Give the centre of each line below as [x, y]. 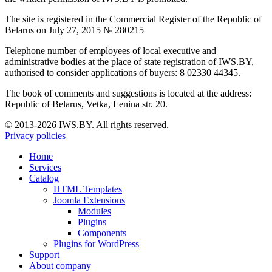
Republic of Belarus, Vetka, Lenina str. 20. [86, 104]
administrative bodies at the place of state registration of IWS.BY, [129, 61]
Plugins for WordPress [96, 243]
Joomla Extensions [89, 200]
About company [60, 265]
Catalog [44, 178]
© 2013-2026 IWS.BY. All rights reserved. [87, 124]
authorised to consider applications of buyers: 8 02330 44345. [123, 72]
